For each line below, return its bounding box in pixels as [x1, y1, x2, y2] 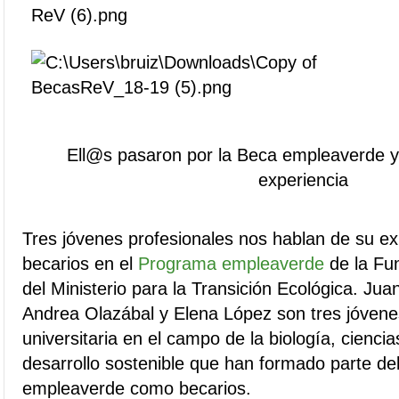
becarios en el [22, 254, 138, 273]
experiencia [257, 170, 348, 190]
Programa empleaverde [138, 254, 324, 273]
